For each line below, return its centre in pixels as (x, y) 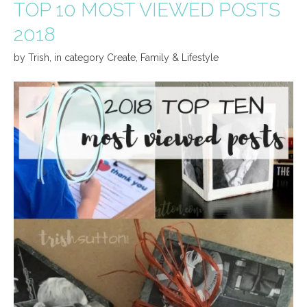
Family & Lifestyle (180, 57)
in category (81, 57)
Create (121, 57)
